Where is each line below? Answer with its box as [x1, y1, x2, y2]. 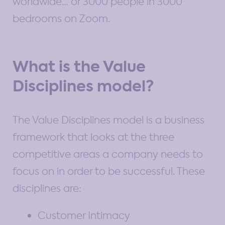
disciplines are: [13, 181, 81, 195]
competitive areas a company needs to [13, 147, 203, 161]
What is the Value [13, 56, 146, 77]
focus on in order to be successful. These [13, 164, 205, 178]
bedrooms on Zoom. [13, 12, 110, 25]
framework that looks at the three [13, 130, 174, 144]
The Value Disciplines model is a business [13, 113, 204, 127]
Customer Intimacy [38, 208, 130, 222]
